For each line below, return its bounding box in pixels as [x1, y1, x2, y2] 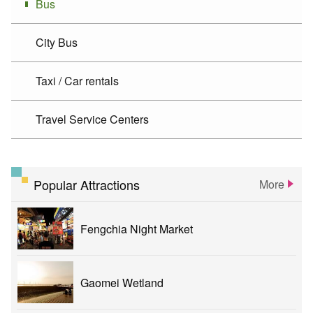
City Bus [36, 34, 78, 51]
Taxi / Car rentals [36, 73, 119, 89]
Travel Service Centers [36, 111, 149, 128]
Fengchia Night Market [80, 220, 193, 237]
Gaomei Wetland [80, 274, 163, 291]
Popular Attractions [34, 175, 140, 194]
